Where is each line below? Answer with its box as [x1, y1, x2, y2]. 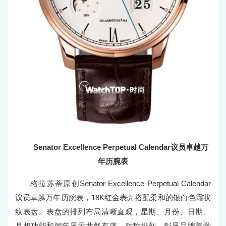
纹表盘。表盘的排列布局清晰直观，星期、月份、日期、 [15, 207, 211, 216]
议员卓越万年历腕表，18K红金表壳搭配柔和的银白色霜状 [15, 193, 211, 202]
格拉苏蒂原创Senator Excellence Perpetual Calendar [30, 179, 211, 188]
